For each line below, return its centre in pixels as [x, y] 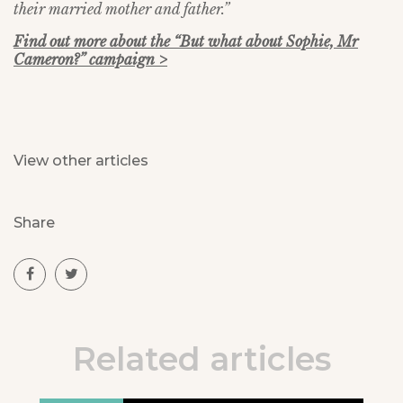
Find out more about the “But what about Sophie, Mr [186, 41]
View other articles [81, 161]
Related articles [201, 359]
